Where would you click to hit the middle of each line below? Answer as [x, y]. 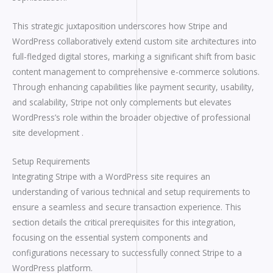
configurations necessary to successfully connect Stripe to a [127, 252]
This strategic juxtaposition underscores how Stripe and [120, 26]
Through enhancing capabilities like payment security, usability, [133, 87]
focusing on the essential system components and [110, 237]
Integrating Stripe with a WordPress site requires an [111, 176]
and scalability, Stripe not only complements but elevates [122, 102]
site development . [48, 132]
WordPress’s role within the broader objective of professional [131, 117]
